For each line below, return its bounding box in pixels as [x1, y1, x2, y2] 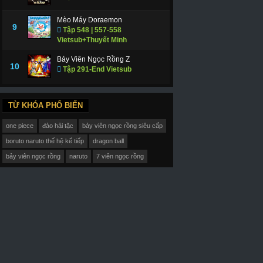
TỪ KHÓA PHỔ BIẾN [8, 100, 83, 110]
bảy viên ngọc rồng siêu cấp [82, 122, 163, 130]
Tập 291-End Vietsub [60, 65, 131, 73]
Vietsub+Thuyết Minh [56, 35, 127, 44]
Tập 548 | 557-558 [60, 25, 122, 34]
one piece [6, 122, 34, 130]
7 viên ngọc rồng [96, 153, 144, 160]
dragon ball [93, 137, 124, 145]
